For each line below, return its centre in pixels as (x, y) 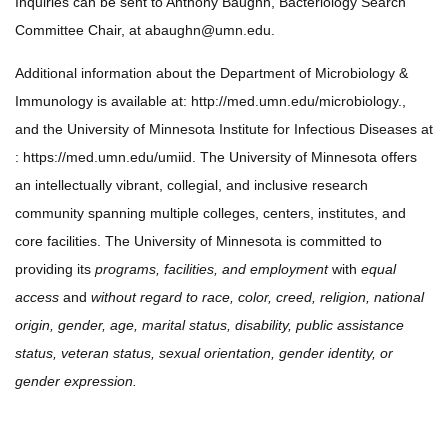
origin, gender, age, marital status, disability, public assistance (209, 325)
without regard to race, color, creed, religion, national (257, 297)
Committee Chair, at (80, 30)
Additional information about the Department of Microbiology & (211, 73)
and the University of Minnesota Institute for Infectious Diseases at (224, 129)
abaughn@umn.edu (208, 30)
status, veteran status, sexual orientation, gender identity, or (204, 353)
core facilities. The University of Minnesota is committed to (198, 241)
